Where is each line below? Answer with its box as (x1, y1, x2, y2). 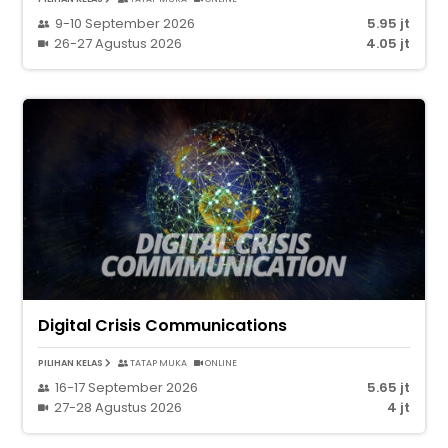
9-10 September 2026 (55, 13, 195, 33)
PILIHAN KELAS (38, 356, 103, 369)
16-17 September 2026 (55, 377, 198, 397)
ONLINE (205, 356, 237, 369)
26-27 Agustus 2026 (54, 33, 182, 53)
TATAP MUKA (130, 356, 187, 369)
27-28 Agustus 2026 (54, 397, 182, 417)
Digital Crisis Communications (38, 313, 287, 337)
